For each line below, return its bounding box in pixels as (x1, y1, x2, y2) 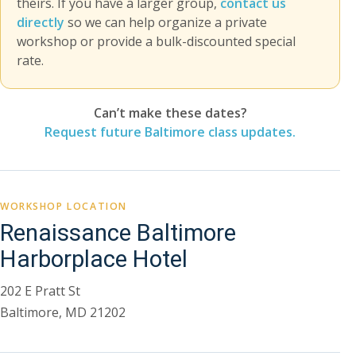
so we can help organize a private (64, 14, 267, 32)
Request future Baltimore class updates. (44, 123, 296, 141)
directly (17, 14, 64, 32)
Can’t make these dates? (93, 104, 247, 122)
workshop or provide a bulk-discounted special (17, 33, 296, 51)
